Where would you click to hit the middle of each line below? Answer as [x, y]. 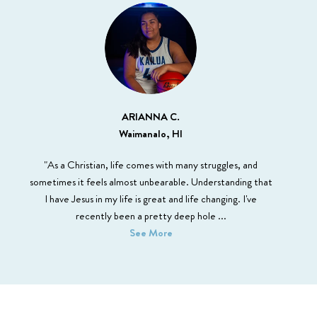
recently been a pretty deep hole [146, 215]
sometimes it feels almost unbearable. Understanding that [151, 181]
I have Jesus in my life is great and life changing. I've [151, 198]
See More [151, 232]
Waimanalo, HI [151, 133]
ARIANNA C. [151, 116]
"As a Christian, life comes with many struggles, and [151, 165]
